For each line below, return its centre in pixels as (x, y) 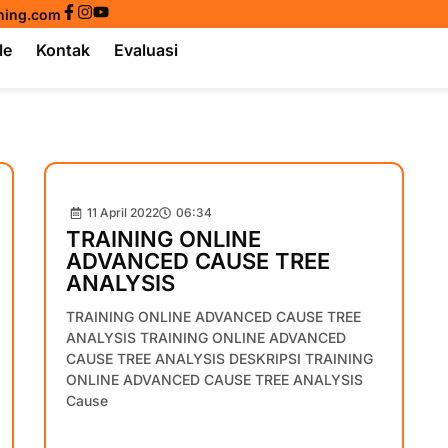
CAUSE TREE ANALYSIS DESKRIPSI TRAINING (219, 359)
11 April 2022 (123, 213)
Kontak (63, 49)
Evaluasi (146, 49)
